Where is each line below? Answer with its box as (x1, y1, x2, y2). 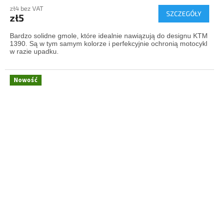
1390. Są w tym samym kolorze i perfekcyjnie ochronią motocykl (10, 40, 207, 48)
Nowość (14, 76, 38, 85)
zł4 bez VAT (10, 4, 44, 13)
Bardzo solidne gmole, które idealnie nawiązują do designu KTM (10, 32, 208, 40)
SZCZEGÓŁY (166, 9, 201, 18)
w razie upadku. (10, 47, 59, 56)
